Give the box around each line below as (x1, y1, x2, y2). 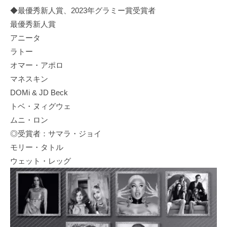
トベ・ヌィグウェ (10, 101, 71, 110)
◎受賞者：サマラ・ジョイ (10, 129, 101, 138)
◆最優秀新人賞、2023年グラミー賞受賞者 (10, 6, 156, 15)
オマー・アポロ (10, 60, 63, 69)
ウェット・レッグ (10, 156, 71, 165)
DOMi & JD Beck (10, 88, 68, 97)
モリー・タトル (10, 142, 63, 152)
